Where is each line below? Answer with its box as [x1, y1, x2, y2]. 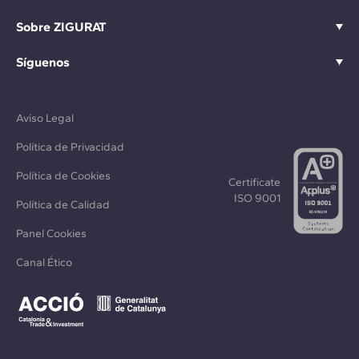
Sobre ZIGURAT [16, 19, 107, 35]
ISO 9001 [234, 192, 280, 206]
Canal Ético [16, 256, 72, 270]
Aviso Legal [16, 111, 74, 126]
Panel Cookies [16, 227, 87, 241]
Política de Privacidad [16, 140, 124, 155]
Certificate [228, 175, 280, 190]
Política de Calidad [16, 198, 110, 212]
